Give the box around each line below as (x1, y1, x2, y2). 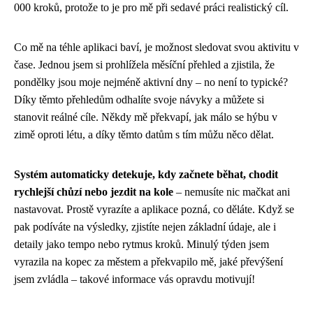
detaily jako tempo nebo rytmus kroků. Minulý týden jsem (14, 238, 269, 250)
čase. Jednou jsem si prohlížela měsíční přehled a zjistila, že (14, 58, 275, 71)
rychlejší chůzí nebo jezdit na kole (14, 185, 173, 198)
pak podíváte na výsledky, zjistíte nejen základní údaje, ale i (14, 220, 276, 233)
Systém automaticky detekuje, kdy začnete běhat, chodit (14, 168, 278, 180)
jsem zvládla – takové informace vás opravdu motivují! (14, 272, 255, 285)
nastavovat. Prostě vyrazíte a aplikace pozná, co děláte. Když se (14, 203, 294, 215)
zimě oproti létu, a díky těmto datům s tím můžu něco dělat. (14, 128, 274, 140)
